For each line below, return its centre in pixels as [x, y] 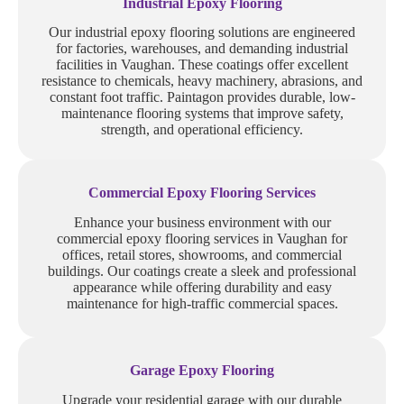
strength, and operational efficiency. [202, 130]
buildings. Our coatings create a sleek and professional [202, 271]
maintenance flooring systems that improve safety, [202, 114]
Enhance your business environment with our [202, 223]
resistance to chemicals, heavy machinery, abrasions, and [202, 81]
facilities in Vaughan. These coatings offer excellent [202, 65]
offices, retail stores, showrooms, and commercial [202, 255]
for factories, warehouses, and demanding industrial [202, 49]
